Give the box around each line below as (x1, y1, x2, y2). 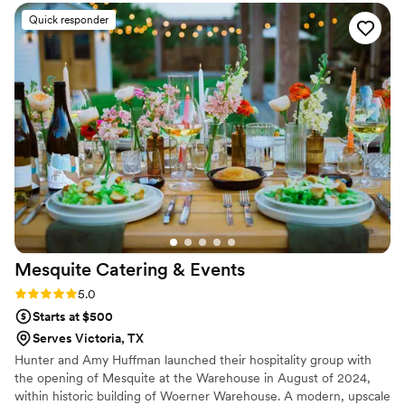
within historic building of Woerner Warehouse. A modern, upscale (14, 388, 391, 403)
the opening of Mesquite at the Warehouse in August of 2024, (14, 370, 371, 385)
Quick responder (29, 13, 108, 26)
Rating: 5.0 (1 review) (14, 285, 132, 300)
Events (190, 258, 245, 280)
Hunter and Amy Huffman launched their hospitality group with (14, 352, 372, 367)
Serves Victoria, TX (33, 330, 144, 345)
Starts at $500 (33, 308, 113, 324)
